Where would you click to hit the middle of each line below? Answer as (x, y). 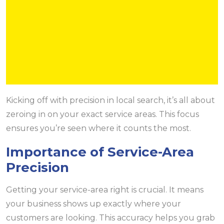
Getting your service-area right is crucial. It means (105, 190)
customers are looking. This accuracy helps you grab (110, 218)
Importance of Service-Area (100, 152)
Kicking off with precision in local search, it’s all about (110, 100)
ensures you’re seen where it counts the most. (98, 128)
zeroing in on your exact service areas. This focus (102, 114)
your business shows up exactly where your (93, 204)
